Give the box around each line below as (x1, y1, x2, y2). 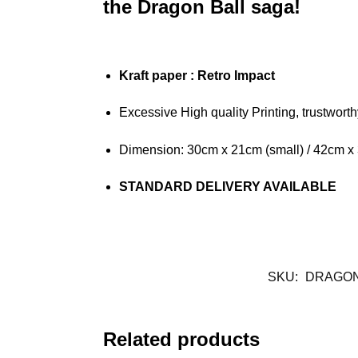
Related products (102, 328, 260, 350)
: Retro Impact (189, 68, 275, 82)
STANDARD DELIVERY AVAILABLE (118, 180, 336, 194)
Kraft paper (118, 68, 190, 82)
